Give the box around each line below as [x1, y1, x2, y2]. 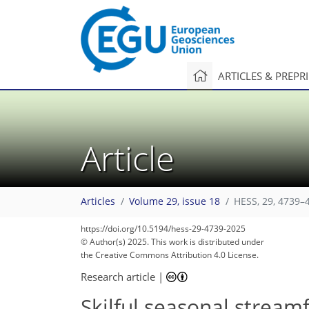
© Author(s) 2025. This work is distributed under [81, 236, 264, 248]
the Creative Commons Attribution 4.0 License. [81, 249, 259, 261]
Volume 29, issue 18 [129, 195, 220, 208]
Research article [81, 269, 155, 283]
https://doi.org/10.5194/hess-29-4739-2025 [81, 223, 246, 235]
